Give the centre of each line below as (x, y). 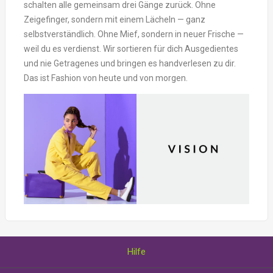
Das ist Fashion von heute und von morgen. (106, 78)
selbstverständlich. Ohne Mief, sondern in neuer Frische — (134, 34)
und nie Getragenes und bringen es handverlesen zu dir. (130, 64)
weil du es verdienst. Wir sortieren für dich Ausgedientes (131, 49)
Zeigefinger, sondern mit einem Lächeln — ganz (115, 20)
